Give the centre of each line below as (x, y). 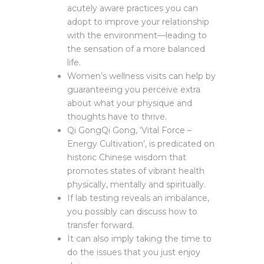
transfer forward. (100, 225)
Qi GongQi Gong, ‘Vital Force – (129, 130)
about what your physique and (130, 103)
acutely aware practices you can (133, 8)
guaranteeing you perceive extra (134, 90)
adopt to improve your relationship (138, 22)
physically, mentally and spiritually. (136, 184)
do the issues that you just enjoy (134, 252)
